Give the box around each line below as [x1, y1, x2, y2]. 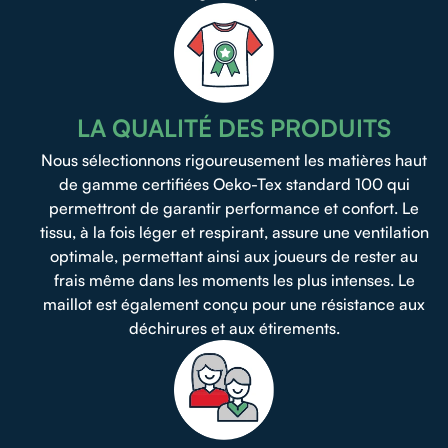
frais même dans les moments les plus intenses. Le [53, 269, 415, 290]
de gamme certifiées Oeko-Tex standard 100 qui [58, 173, 410, 194]
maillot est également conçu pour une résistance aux [43, 293, 425, 314]
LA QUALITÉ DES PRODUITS [77, 112, 391, 143]
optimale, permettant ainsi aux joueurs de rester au [50, 245, 418, 266]
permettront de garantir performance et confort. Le [49, 197, 419, 218]
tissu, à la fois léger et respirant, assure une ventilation [39, 221, 429, 242]
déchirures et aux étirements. [128, 317, 340, 338]
